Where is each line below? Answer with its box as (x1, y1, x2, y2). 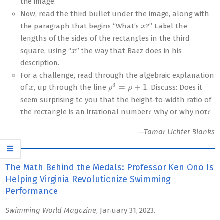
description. (20, 58, 59, 67)
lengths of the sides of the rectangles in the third (20, 34, 190, 43)
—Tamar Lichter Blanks (138, 127, 215, 136)
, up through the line (34, 83, 109, 92)
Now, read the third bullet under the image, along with (20, 9, 209, 18)
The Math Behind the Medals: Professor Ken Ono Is (5, 162, 214, 173)
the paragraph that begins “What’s (20, 22, 141, 30)
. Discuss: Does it (147, 83, 202, 92)
